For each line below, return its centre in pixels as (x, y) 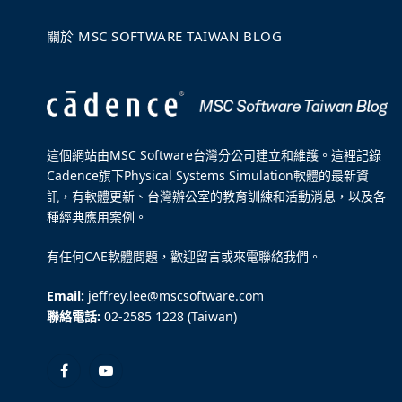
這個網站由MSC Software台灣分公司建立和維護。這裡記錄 (214, 154)
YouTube (130, 379)
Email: (66, 295)
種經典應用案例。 (97, 216)
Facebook (90, 379)
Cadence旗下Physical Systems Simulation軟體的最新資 (208, 175)
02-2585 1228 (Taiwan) (169, 316)
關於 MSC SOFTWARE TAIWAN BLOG (165, 36)
